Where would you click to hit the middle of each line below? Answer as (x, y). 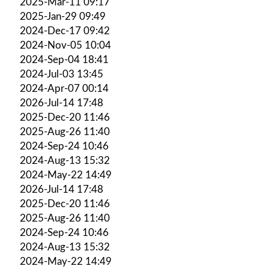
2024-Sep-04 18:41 (64, 59)
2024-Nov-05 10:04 (65, 45)
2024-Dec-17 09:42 (65, 31)
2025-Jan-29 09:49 (63, 16)
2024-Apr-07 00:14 (64, 88)
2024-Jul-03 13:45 (62, 74)
